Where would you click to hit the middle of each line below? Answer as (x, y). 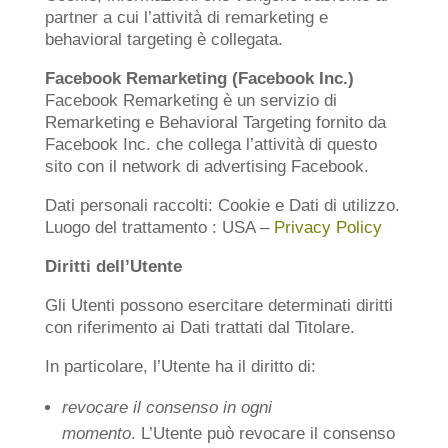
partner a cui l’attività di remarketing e (186, 17)
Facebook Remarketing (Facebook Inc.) (199, 78)
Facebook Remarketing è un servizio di (190, 100)
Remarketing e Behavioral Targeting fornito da (215, 122)
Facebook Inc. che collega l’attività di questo (210, 144)
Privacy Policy (327, 227)
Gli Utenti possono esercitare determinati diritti (218, 305)
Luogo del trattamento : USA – (159, 227)
